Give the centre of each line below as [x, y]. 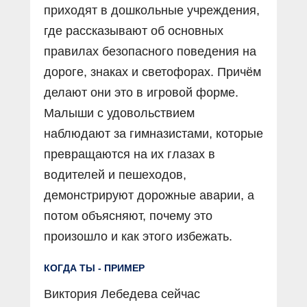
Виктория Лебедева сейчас [122, 294]
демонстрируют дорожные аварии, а [149, 196]
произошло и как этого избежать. [138, 237]
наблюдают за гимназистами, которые [153, 134]
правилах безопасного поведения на [150, 52]
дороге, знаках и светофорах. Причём [152, 72]
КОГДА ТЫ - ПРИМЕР [94, 268]
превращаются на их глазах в [130, 155]
